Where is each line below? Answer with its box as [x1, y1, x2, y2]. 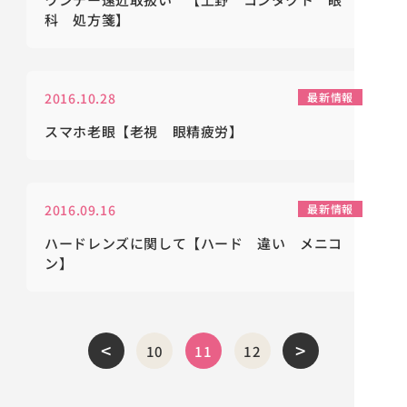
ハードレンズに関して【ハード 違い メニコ [45, 233, 342, 253]
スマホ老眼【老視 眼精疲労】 [45, 122, 243, 141]
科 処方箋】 [45, 10, 130, 29]
